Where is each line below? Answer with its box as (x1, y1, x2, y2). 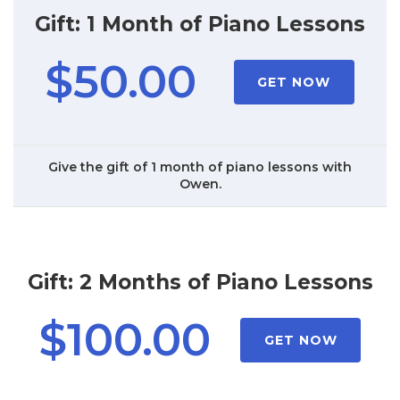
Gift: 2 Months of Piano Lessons (27, 269, 373, 295)
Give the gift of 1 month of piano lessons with (48, 159, 352, 176)
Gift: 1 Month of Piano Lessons (35, 12, 365, 37)
